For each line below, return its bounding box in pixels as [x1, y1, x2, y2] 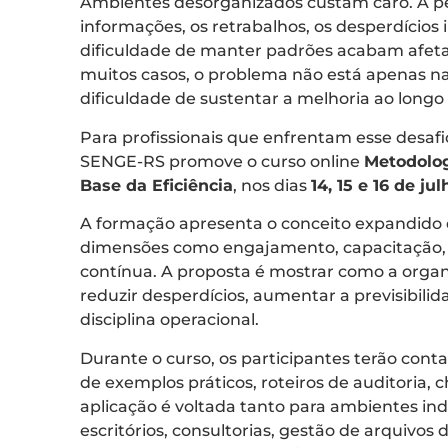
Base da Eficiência [80, 175, 233, 195]
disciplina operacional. [80, 310, 259, 330]
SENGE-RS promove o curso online [80, 151, 364, 171]
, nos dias [233, 175, 311, 195]
